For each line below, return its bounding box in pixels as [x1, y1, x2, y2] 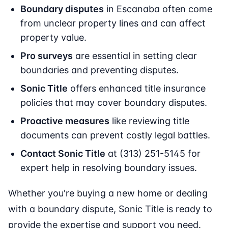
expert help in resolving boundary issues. [20, 162, 197, 174]
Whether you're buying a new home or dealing [8, 188, 208, 199]
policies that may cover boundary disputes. [20, 97, 207, 108]
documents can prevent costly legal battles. [20, 130, 210, 141]
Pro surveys [20, 50, 73, 62]
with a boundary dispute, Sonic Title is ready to [8, 204, 212, 215]
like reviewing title [109, 116, 189, 127]
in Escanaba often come [104, 4, 212, 15]
